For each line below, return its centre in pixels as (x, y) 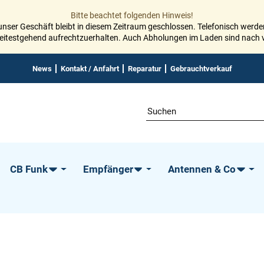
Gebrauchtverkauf (201, 68)
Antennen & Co (202, 169)
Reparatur (144, 68)
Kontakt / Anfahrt (90, 68)
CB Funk (29, 169)
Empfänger (108, 169)
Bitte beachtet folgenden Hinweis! (132, 15)
